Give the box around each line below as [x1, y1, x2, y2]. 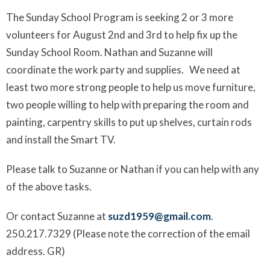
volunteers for [6, 28, 73, 42]
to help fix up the [164, 28, 237, 42]
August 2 [73, 28, 114, 42]
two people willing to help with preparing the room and [6, 98, 249, 111]
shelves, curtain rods [159, 116, 252, 129]
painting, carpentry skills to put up [6, 116, 159, 129]
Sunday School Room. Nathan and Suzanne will [6, 46, 213, 59]
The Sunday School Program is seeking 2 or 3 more [6, 11, 233, 24]
